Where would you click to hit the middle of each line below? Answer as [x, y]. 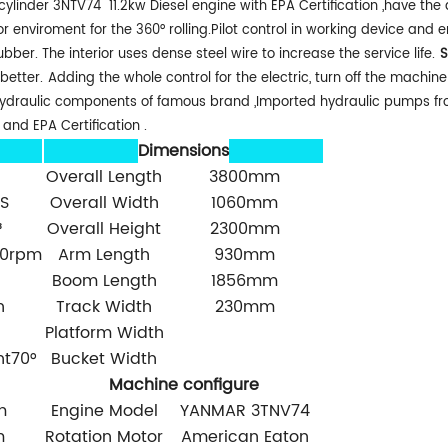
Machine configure [183, 384]
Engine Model [104, 410]
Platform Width [104, 332]
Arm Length [104, 254]
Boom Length [104, 280]
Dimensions [183, 150]
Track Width [104, 306]
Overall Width [104, 202]
